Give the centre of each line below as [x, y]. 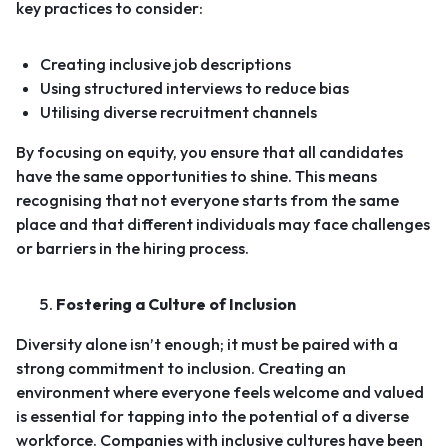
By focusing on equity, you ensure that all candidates [209, 152]
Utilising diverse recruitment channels [178, 112]
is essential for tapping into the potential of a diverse [212, 416]
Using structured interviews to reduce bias [194, 88]
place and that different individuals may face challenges [223, 224]
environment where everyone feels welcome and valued [220, 392]
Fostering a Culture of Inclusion [176, 304]
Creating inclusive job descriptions [165, 64]
